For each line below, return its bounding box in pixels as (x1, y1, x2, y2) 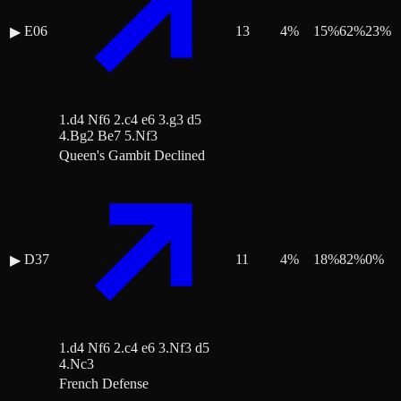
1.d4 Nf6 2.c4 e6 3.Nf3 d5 (59, 340, 209, 356)
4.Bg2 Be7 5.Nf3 (59, 128, 158, 144)
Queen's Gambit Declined (59, 148, 205, 164)
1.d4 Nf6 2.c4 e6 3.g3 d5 (59, 112, 201, 128)
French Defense (59, 376, 149, 392)
